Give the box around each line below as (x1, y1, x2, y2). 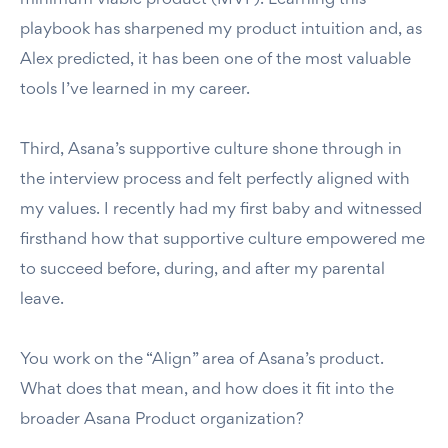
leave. (20, 292, 64, 308)
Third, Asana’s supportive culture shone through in (20, 142, 402, 158)
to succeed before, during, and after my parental (20, 262, 385, 278)
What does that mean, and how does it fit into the (20, 382, 394, 398)
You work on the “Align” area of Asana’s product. (20, 352, 384, 368)
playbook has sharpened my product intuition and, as (20, 22, 422, 38)
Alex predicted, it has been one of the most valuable (20, 52, 411, 68)
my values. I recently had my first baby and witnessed (20, 202, 422, 218)
